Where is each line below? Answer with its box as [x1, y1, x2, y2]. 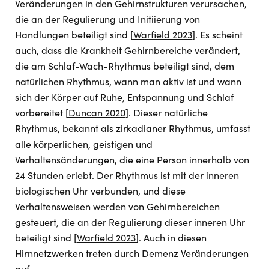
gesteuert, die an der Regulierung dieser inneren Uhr [15, 216, 245, 228]
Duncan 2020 [68, 106, 125, 119]
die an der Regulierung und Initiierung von [15, 13, 200, 25]
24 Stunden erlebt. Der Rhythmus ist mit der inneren [15, 169, 239, 181]
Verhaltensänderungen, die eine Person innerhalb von [15, 153, 249, 166]
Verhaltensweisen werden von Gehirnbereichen [15, 200, 220, 213]
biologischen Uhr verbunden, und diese [15, 184, 186, 197]
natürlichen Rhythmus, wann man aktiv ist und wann [15, 75, 241, 88]
